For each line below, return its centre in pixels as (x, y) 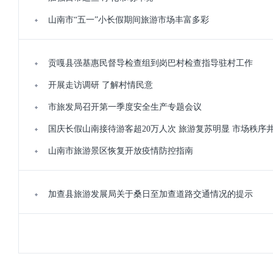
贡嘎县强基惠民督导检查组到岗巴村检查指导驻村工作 (151, 63)
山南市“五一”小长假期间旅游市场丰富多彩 (129, 20)
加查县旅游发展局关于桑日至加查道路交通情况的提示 (151, 194)
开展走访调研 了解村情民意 (101, 85)
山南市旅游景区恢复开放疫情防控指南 (121, 151)
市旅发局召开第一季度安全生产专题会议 (125, 107)
